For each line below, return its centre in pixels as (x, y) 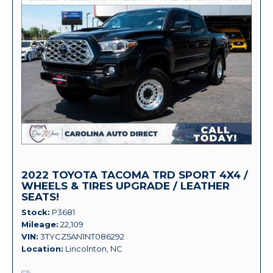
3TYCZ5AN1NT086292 (82, 236)
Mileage (39, 224)
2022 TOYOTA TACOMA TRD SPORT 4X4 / (135, 175)
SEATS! (40, 197)
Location (41, 248)
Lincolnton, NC (94, 248)
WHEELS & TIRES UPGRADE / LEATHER (126, 186)
